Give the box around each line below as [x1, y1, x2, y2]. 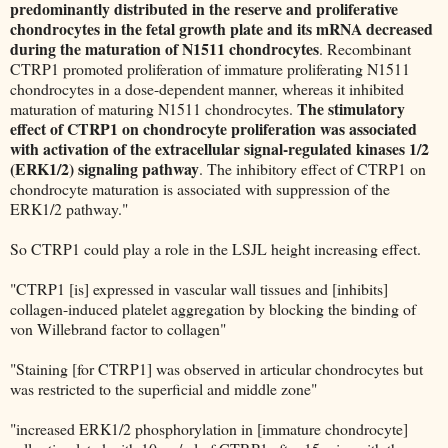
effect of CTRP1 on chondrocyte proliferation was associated [10, 116, 417, 140]
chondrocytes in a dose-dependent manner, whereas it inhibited [10, 77, 404, 99]
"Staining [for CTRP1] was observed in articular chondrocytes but [10, 357, 423, 379]
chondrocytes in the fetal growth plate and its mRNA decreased [10, 16, 433, 40]
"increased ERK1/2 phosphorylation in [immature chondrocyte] [10, 417, 408, 439]
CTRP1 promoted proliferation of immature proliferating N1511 [10, 57, 410, 79]
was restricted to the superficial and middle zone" [10, 377, 317, 399]
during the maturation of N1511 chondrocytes [10, 36, 319, 60]
